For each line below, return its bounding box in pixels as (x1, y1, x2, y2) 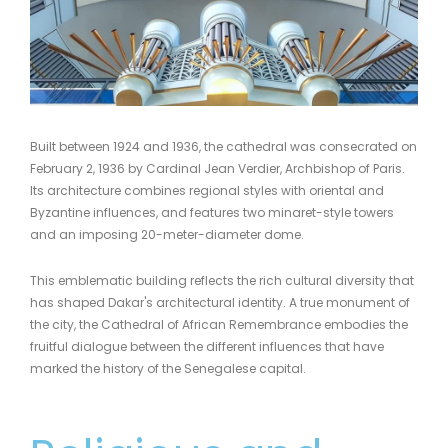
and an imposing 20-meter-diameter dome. (30, 225, 304, 243)
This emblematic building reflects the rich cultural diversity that (30, 271, 414, 289)
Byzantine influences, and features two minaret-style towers (30, 203, 394, 221)
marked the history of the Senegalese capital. (30, 359, 306, 377)
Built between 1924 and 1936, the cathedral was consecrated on (30, 137, 417, 155)
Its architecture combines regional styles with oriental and (30, 181, 384, 199)
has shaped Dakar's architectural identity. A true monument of (30, 293, 410, 311)
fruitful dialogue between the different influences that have (30, 337, 384, 355)
